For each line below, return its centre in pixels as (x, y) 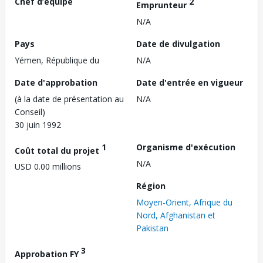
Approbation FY (48, 254)
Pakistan (152, 228)
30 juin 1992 (38, 124)
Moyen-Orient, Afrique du (184, 202)
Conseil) (30, 112)
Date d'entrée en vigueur (190, 82)
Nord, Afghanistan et (176, 215)
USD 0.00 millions (48, 167)
